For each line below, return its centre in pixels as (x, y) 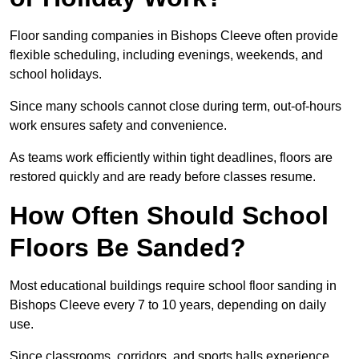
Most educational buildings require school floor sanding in (173, 286)
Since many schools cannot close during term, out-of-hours (175, 107)
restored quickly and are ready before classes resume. (163, 177)
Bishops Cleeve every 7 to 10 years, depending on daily (168, 305)
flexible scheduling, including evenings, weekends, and (166, 55)
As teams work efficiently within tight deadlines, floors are (171, 158)
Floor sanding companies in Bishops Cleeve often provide (174, 36)
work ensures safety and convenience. (118, 126)
